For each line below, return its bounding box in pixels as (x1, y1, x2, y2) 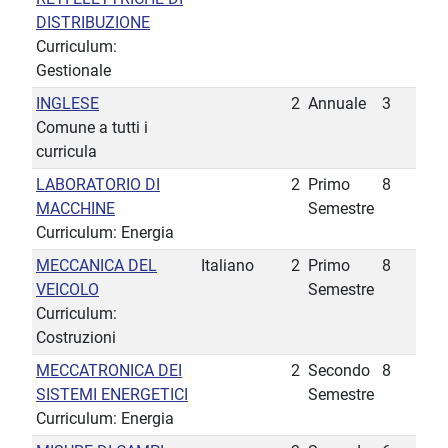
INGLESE (36, 94, 99, 114)
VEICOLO (36, 280, 99, 300)
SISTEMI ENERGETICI (36, 385, 188, 405)
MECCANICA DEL (36, 256, 157, 276)
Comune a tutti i (36, 118, 148, 138)
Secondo (308, 361, 370, 381)
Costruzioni (36, 328, 116, 348)
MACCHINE (36, 199, 115, 219)
